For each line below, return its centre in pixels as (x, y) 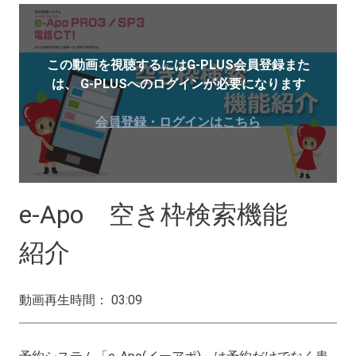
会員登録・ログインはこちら (178, 122)
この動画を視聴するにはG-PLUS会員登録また (178, 64)
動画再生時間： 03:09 (81, 300)
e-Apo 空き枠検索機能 (153, 215)
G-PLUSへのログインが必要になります (191, 83)
